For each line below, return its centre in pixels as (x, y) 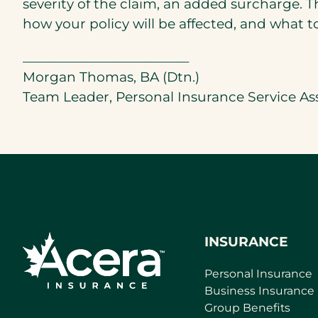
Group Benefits (247, 307)
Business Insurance (259, 290)
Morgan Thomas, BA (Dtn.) (111, 77)
